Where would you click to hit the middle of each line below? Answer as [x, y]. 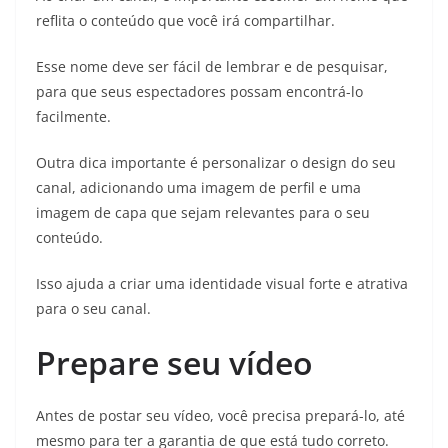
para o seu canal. [93, 308]
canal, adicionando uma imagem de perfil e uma [198, 187]
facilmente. [73, 116]
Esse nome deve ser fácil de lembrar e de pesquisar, [212, 66]
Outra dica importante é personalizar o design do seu [216, 162]
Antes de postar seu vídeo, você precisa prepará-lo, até [220, 415]
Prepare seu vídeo [174, 362]
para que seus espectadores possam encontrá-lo [199, 91]
